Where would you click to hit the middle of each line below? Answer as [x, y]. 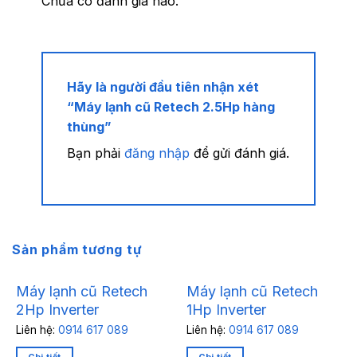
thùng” [90, 127]
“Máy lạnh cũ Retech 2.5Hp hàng [171, 107]
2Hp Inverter [57, 309]
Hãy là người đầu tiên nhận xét [163, 87]
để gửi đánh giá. [239, 153]
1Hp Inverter [226, 309]
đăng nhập [157, 153]
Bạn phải [95, 153]
